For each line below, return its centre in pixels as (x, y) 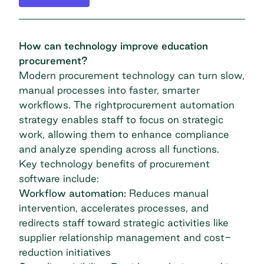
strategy (39, 120)
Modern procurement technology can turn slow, (132, 75)
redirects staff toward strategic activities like (124, 223)
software (39, 179)
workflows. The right (68, 105)
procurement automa (166, 105)
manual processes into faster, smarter (109, 90)
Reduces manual (167, 193)
